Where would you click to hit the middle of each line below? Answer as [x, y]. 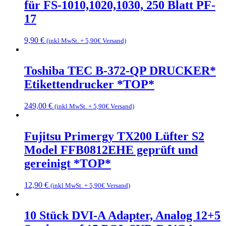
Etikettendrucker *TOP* [89, 84]
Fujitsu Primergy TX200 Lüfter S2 [114, 136]
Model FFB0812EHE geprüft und [111, 150]
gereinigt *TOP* [68, 164]
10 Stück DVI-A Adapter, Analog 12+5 [122, 215]
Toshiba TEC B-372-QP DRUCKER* [120, 71]
